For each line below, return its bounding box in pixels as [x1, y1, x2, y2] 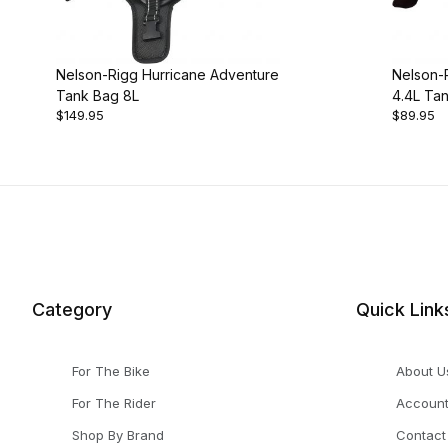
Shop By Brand [72, 427, 164, 444]
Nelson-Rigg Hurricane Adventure [56, 66, 279, 84]
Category [32, 299, 112, 321]
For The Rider [72, 395, 156, 412]
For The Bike [72, 363, 150, 380]
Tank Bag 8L [56, 87, 139, 105]
